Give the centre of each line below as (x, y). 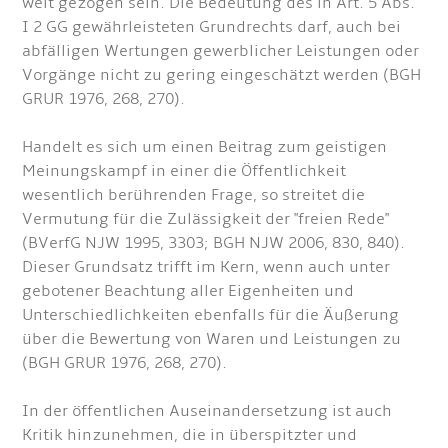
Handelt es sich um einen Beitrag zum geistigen (205, 147)
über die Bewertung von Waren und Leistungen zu (212, 339)
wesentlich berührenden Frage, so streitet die (194, 195)
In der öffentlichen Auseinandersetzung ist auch (207, 411)
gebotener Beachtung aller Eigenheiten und (188, 291)
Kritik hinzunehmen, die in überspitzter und (190, 435)
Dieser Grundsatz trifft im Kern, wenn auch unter (206, 267)
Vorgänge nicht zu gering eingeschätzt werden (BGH (222, 75)
